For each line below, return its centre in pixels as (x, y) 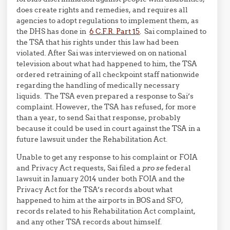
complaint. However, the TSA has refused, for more (107, 107)
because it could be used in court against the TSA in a (109, 128)
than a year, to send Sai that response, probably (99, 118)
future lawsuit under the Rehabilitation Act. (92, 139)
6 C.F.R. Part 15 (115, 31)
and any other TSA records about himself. (89, 222)
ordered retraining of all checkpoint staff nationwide (108, 74)
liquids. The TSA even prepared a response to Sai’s (105, 96)
